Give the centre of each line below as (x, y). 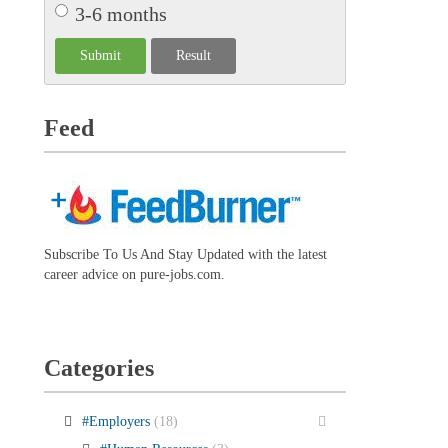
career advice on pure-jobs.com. (134, 274)
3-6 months (120, 13)
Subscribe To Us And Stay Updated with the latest (185, 254)
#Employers (117, 421)
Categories (98, 367)
